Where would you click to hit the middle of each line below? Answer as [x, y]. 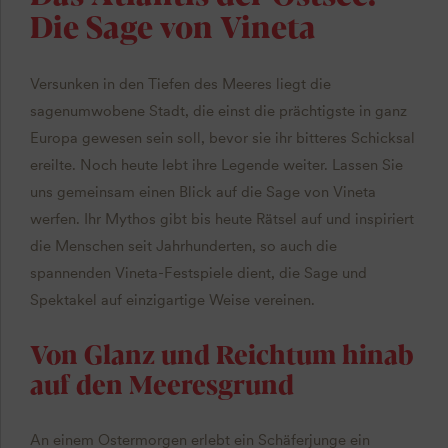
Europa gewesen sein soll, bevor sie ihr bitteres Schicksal [222, 138]
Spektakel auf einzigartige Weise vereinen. [172, 300]
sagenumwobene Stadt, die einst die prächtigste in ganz [218, 111]
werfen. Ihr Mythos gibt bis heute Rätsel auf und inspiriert [221, 219]
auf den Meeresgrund [161, 383]
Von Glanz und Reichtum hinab [221, 353]
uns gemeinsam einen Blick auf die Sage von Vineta [202, 192]
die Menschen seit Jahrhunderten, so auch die [183, 246]
